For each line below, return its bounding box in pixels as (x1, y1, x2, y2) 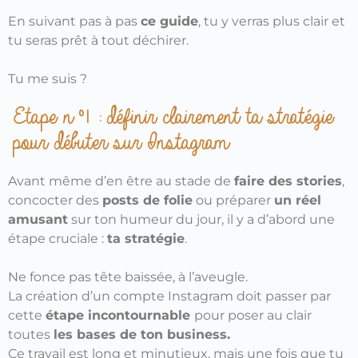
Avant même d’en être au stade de (8, 173, 234, 189)
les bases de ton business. (54, 326, 230, 342)
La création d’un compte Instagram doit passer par (8, 288, 331, 304)
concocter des (8, 192, 102, 208)
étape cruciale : (8, 230, 107, 246)
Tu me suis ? (8, 70, 87, 86)
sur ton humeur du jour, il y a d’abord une (68, 211, 335, 227)
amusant (8, 211, 68, 227)
